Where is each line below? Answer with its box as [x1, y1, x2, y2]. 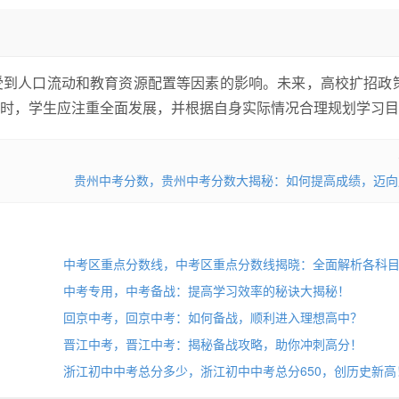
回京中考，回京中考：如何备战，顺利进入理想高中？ [62, 308, 362, 326]
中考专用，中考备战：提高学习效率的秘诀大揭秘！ [62, 281, 350, 299]
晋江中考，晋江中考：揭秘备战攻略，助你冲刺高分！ [62, 335, 362, 353]
